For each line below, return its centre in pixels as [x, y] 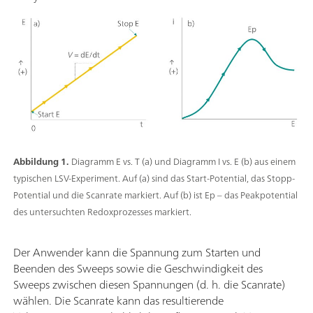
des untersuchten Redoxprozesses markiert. [102, 212]
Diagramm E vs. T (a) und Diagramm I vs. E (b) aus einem [183, 162]
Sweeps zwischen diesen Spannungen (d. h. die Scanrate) [149, 285]
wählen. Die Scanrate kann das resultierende [118, 301]
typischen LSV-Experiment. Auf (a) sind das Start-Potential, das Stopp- [154, 179]
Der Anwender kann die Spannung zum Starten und [137, 253]
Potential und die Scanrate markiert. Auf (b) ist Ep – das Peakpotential [155, 196]
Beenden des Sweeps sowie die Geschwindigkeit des [138, 269]
